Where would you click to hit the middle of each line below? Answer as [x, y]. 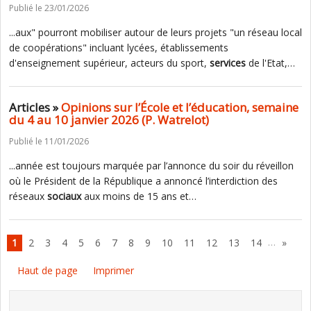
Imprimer [114, 270]
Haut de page [48, 270]
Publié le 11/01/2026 [49, 141]
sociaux [64, 196]
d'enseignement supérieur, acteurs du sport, [109, 63]
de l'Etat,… [270, 63]
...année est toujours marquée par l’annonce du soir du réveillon [151, 166]
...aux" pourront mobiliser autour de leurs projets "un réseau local [155, 32]
